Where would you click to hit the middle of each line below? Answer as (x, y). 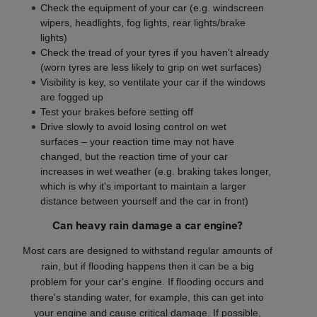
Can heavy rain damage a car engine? (148, 224)
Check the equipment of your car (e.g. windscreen (152, 7)
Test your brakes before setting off (117, 111)
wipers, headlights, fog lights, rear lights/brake (143, 22)
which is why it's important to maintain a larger (143, 186)
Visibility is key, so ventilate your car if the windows (153, 82)
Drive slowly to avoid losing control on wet (133, 126)
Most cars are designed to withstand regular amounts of (147, 250)
